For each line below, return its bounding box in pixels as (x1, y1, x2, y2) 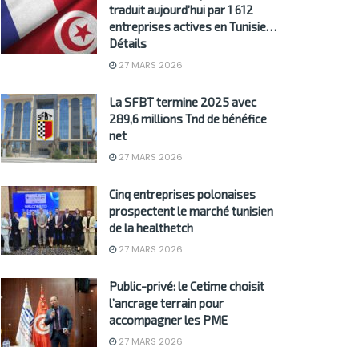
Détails (109, 36, 147, 51)
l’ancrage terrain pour (109, 296, 224, 311)
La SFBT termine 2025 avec (109, 95, 256, 110)
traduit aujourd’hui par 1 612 (109, 2, 253, 18)
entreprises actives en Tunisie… (109, 19, 276, 34)
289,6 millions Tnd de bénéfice (109, 111, 267, 127)
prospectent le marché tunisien (109, 204, 273, 219)
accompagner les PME (109, 313, 228, 328)
